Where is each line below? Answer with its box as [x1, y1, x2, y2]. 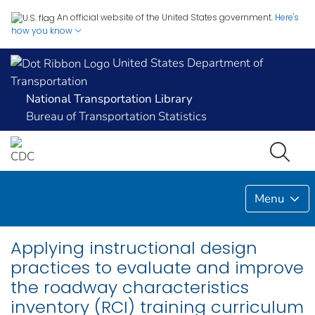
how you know [11, 24, 75, 37]
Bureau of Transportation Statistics [26, 108, 207, 125]
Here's [275, 11, 299, 23]
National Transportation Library [26, 91, 193, 108]
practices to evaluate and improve [11, 255, 304, 279]
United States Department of [110, 54, 263, 71]
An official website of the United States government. [57, 11, 273, 23]
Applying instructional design [11, 236, 257, 259]
